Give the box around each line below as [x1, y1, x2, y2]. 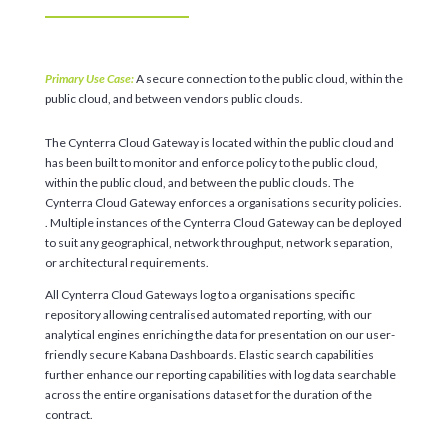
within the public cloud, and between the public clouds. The [44, 175, 354, 191]
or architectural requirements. [44, 255, 209, 271]
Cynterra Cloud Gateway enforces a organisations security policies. [44, 195, 402, 211]
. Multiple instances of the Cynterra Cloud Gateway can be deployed [44, 215, 402, 231]
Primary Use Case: [44, 71, 134, 87]
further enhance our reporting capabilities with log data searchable [44, 367, 396, 383]
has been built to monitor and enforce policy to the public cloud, [44, 155, 378, 171]
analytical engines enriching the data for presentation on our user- [44, 327, 395, 343]
